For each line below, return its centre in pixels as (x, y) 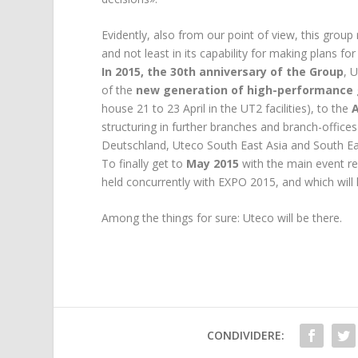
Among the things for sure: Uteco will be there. (222, 218)
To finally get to (144, 163)
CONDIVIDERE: (246, 336)
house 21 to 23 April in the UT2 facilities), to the (227, 108)
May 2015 (213, 163)
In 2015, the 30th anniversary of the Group (223, 71)
